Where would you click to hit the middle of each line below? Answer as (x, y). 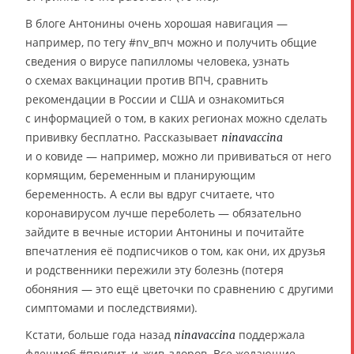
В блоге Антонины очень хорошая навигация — (156, 23)
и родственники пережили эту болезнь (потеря (154, 270)
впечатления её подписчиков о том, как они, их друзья (175, 251)
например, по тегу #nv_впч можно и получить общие (171, 42)
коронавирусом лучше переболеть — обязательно (163, 213)
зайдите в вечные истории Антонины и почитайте (165, 232)
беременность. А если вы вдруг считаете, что (150, 194)
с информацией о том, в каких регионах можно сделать (176, 118)
